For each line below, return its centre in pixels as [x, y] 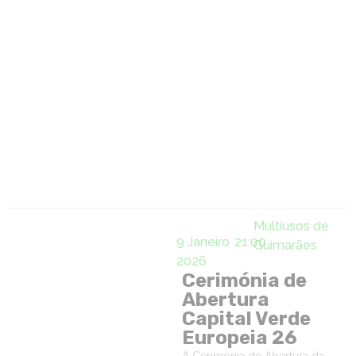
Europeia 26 [241, 338]
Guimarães [285, 245]
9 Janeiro [203, 242]
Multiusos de [291, 226]
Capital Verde [246, 319]
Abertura [225, 300]
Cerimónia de [244, 281]
